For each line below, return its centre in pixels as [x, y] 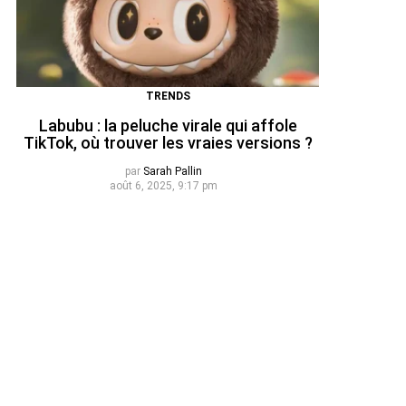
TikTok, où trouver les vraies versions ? [168, 143]
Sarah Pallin [172, 171]
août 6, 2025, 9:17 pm [163, 185]
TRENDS [168, 96]
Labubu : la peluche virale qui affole [168, 126]
